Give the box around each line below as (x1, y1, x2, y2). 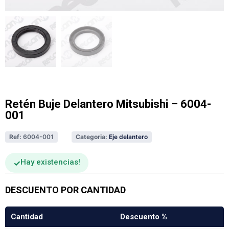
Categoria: (76, 133, 107, 141)
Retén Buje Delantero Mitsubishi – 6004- (5, 98, 211, 111)
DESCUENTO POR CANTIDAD (5, 184, 126, 195)
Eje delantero (109, 133, 148, 141)
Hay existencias (20, 157, 78, 167)
